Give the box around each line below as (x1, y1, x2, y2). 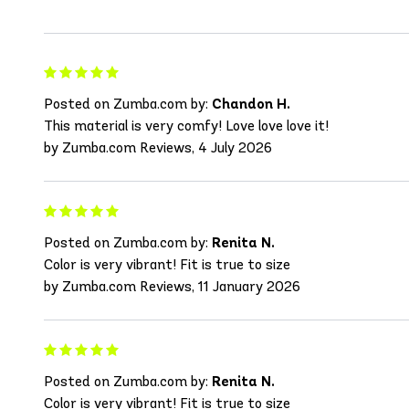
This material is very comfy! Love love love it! (44, 117, 329, 135)
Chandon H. (212, 95, 290, 113)
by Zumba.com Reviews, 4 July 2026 (44, 139, 272, 157)
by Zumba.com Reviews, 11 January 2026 (44, 278, 300, 296)
